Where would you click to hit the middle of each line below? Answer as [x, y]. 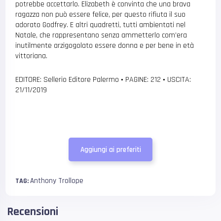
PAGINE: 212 [143, 80]
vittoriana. [32, 56]
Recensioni [33, 212]
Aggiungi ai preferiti [110, 149]
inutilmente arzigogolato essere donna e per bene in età [105, 46]
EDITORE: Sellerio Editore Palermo [68, 80]
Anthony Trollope [57, 181]
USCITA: [178, 80]
